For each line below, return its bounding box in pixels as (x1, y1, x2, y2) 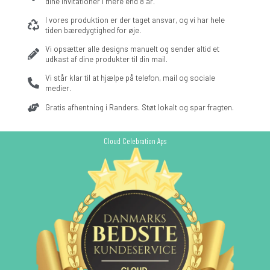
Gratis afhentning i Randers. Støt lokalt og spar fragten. (45, 102, 234, 112)
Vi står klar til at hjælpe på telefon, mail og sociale (45, 72, 215, 83)
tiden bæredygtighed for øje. (45, 25, 141, 35)
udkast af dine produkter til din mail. (45, 54, 168, 64)
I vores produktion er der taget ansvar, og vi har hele (45, 14, 225, 25)
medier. (45, 83, 71, 93)
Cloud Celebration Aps (104, 136, 166, 146)
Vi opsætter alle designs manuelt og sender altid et (45, 43, 219, 54)
